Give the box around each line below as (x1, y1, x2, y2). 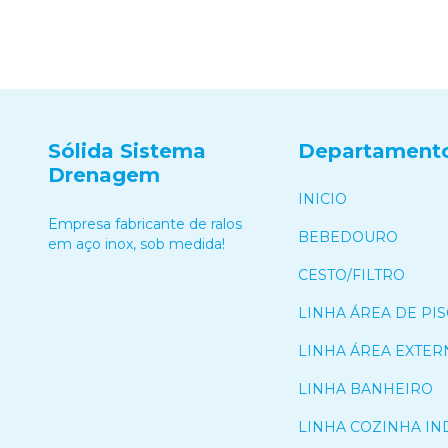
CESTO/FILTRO (297, 265, 405, 284)
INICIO (297, 189, 347, 208)
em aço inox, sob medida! (48, 234, 225, 253)
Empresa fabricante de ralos (48, 214, 242, 233)
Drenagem (48, 162, 160, 187)
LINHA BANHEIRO (297, 379, 433, 398)
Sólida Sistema (48, 138, 206, 163)
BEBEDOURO (297, 227, 398, 246)
